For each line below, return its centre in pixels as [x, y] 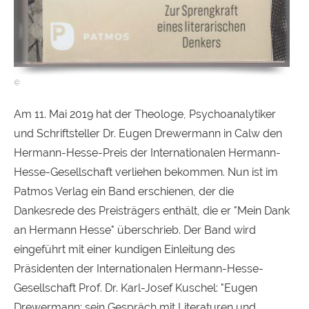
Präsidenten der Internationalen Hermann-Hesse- [139, 268]
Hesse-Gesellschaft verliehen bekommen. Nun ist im [146, 172]
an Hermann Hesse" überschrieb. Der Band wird [135, 230]
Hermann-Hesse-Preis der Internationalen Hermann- [147, 152]
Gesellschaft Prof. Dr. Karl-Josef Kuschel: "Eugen [136, 288]
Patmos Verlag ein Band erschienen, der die [124, 191]
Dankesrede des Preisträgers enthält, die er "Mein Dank [152, 210]
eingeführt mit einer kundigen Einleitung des [124, 249]
